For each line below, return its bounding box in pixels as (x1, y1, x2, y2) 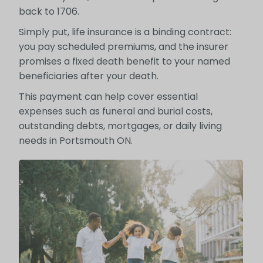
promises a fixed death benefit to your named (18, 55, 230, 69)
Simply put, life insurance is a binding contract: (18, 25, 231, 39)
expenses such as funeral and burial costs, (18, 104, 213, 119)
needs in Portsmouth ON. (18, 134, 133, 148)
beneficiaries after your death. (18, 69, 159, 83)
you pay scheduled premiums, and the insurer (18, 40, 228, 54)
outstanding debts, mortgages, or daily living (18, 119, 222, 133)
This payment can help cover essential (18, 90, 198, 104)
